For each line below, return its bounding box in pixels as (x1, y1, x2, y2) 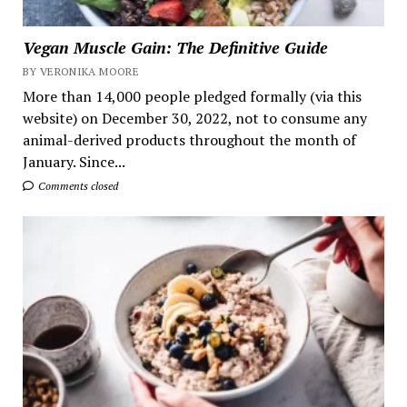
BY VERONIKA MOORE (22, 64, 140, 78)
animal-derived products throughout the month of (22, 129, 356, 150)
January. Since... (22, 151, 125, 172)
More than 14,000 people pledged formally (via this (22, 85, 362, 106)
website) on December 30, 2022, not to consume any (22, 107, 367, 128)
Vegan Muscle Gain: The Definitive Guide (22, 35, 328, 58)
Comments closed (35, 178, 118, 193)
